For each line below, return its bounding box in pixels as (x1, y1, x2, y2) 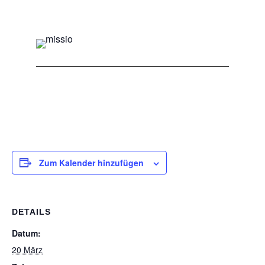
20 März (12, 243, 43, 256)
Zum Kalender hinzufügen (39, 156, 144, 169)
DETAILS (12, 206, 51, 216)
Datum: (12, 227, 41, 239)
